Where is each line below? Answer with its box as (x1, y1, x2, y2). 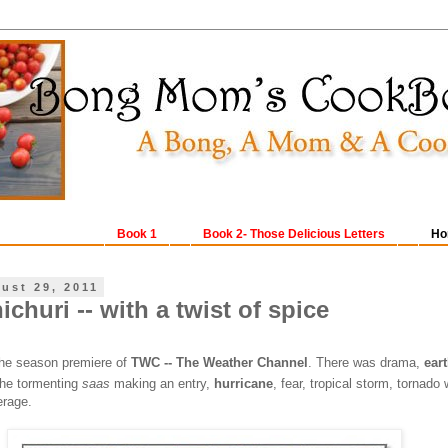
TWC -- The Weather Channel (131, 355, 308, 371)
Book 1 (117, 227, 157, 242)
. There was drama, (308, 355, 424, 371)
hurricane (214, 376, 273, 392)
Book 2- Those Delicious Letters (203, 227, 385, 242)
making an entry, (114, 376, 214, 392)
